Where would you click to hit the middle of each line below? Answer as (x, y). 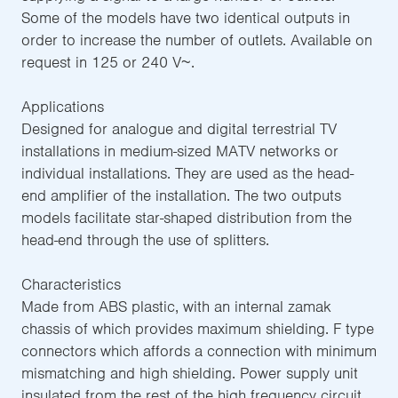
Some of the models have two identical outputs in (186, 18)
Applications (63, 107)
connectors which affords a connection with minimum (199, 351)
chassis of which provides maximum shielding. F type (198, 329)
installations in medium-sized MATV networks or (180, 151)
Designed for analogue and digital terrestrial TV (179, 129)
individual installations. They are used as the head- (187, 174)
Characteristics (71, 285)
